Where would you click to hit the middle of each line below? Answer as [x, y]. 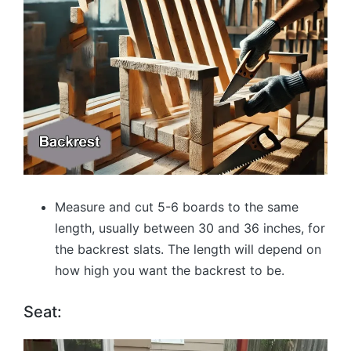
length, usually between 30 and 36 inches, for [190, 228]
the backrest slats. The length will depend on [188, 250]
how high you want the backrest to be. [170, 271]
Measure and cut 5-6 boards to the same [177, 207]
